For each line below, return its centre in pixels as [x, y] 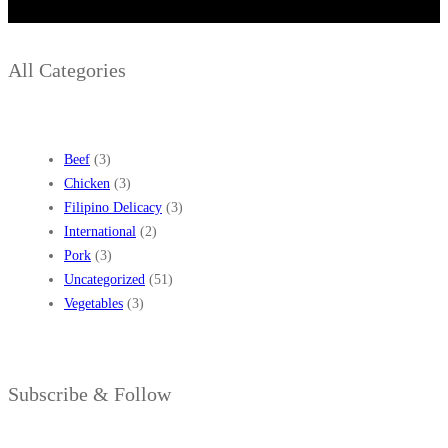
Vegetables [93, 304]
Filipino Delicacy [113, 208]
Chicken [87, 184]
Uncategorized [104, 280]
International [100, 232]
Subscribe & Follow [89, 393]
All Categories [67, 69]
